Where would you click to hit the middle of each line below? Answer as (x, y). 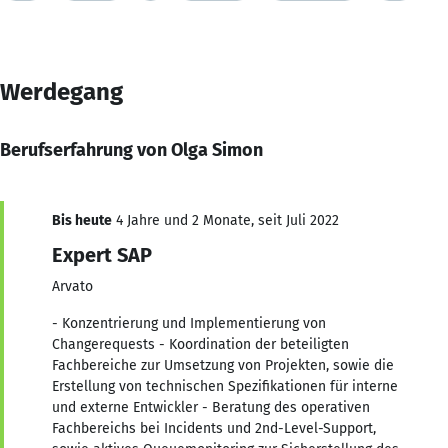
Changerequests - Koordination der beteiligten (200, 344)
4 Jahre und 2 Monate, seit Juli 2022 (225, 220)
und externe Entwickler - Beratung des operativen (211, 407)
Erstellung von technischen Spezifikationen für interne (225, 386)
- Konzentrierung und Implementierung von (189, 323)
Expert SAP (102, 254)
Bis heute (82, 220)
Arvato (72, 286)
